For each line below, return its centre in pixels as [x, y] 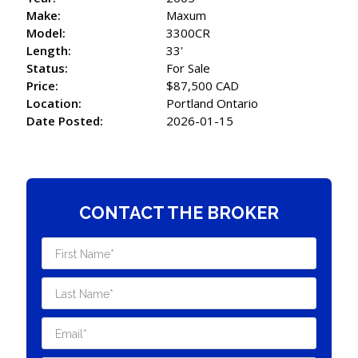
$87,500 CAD [203, 85]
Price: [43, 85]
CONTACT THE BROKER [179, 213]
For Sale [189, 68]
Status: [48, 68]
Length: [49, 50]
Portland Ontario [213, 103]
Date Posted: [65, 120]
